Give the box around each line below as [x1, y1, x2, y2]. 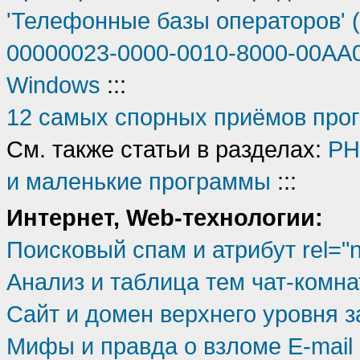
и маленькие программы [6, 168, 271, 194]
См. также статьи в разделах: [6, 136, 328, 162]
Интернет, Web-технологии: [6, 204, 323, 231]
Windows [6, 72, 100, 98]
